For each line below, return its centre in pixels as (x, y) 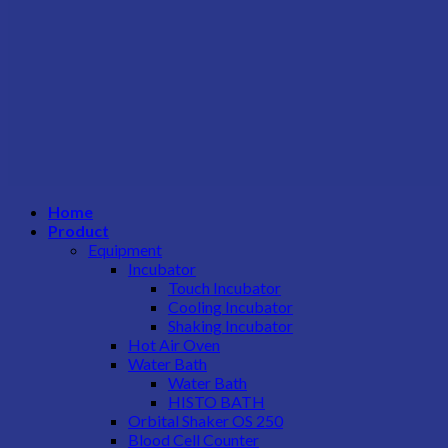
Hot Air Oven (174, 345)
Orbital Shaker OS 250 (205, 421)
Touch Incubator (224, 288)
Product (78, 231)
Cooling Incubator (230, 307)
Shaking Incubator (230, 326)
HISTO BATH (216, 402)
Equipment (125, 250)
